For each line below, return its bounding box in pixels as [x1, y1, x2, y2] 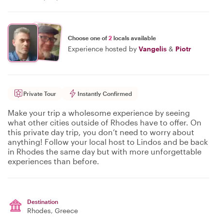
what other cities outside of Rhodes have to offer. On [8, 118, 201, 127]
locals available [112, 34, 156, 41]
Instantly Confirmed [77, 90, 132, 97]
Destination [27, 198, 58, 205]
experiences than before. [8, 156, 99, 166]
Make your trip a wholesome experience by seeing [8, 108, 190, 117]
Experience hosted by [68, 44, 137, 53]
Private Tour [23, 90, 56, 97]
